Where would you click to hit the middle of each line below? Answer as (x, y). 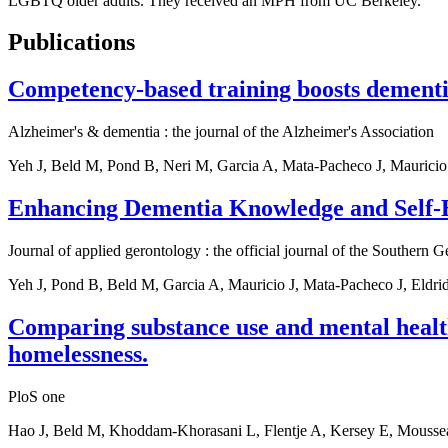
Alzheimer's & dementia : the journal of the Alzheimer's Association (221, 132)
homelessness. (78, 353)
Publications (71, 42)
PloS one (36, 396)
